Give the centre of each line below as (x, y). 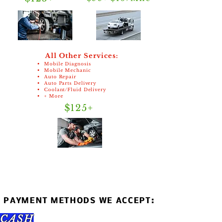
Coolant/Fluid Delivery (75, 89)
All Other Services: (82, 56)
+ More (54, 96)
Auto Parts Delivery (71, 83)
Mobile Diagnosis (68, 64)
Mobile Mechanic (68, 70)
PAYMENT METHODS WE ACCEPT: (79, 201)
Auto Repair (60, 77)
